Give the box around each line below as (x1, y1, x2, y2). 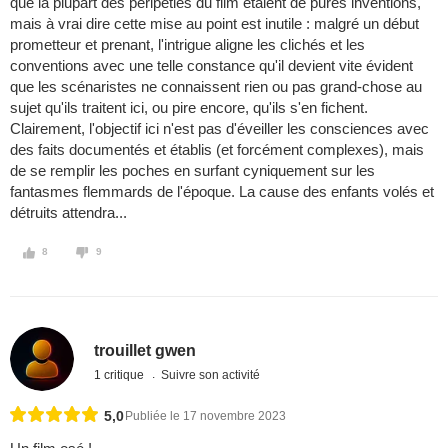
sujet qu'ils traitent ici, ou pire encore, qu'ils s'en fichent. (10, 99, 368, 117)
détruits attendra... (10, 204, 127, 222)
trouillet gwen (94, 341, 197, 359)
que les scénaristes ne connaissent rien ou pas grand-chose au (10, 78, 422, 96)
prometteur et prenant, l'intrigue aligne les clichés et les (10, 36, 365, 54)
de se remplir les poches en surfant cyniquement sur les (10, 162, 375, 180)
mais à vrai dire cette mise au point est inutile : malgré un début (10, 15, 419, 33)
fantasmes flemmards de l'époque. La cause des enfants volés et (10, 183, 434, 201)
